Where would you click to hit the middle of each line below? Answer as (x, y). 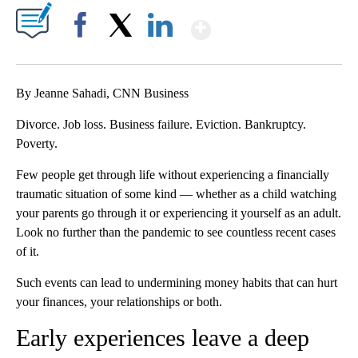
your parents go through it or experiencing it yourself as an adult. (179, 213)
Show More (273, 23)
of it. (28, 252)
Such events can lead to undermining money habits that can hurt (177, 283)
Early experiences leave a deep (163, 338)
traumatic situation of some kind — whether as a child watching (176, 194)
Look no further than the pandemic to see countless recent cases (176, 233)
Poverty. (37, 144)
